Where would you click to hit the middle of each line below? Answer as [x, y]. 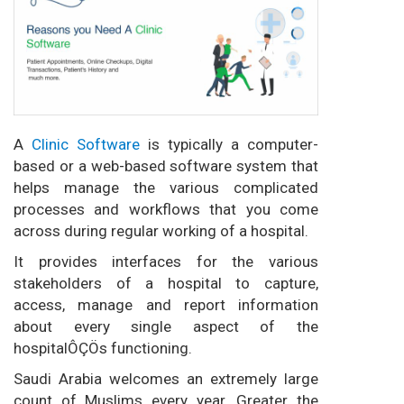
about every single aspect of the [166, 327]
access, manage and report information [166, 305]
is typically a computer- [229, 145]
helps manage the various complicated [166, 188]
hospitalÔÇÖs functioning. [103, 349]
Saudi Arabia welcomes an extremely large [166, 379]
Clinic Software [86, 145]
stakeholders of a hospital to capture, [166, 284]
